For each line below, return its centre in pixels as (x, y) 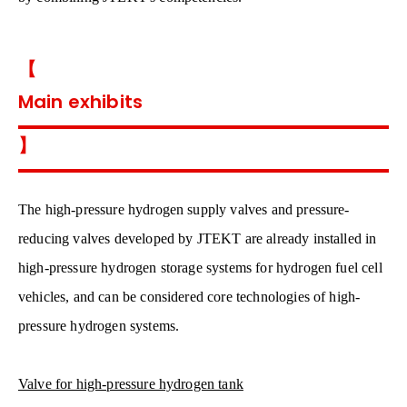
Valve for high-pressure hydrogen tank (131, 384)
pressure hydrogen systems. (99, 326)
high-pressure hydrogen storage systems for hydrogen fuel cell (200, 268)
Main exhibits (81, 102)
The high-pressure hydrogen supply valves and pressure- (184, 210)
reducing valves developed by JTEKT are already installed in (198, 239)
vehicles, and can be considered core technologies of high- (189, 297)
